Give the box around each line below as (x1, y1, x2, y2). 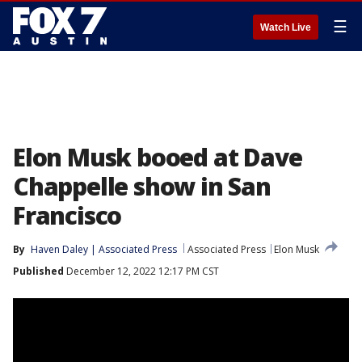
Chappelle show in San (13, 170, 271, 203)
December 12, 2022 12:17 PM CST (64, 264, 219, 278)
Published (13, 264, 64, 278)
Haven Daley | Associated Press (31, 242, 177, 256)
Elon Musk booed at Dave (13, 141, 302, 174)
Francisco (13, 199, 122, 232)
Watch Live (260, 22, 311, 33)
